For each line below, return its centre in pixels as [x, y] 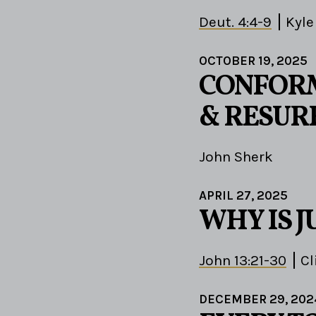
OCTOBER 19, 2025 [253, 60]
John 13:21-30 [243, 260]
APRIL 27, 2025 [243, 195]
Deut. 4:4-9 [235, 22]
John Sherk [236, 156]
